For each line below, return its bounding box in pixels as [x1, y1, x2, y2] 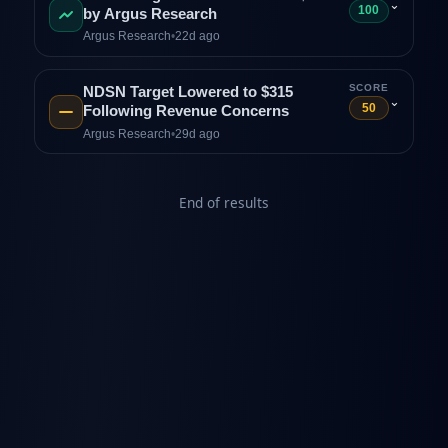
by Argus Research [82, 5, 217, 22]
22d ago [174, 29, 220, 44]
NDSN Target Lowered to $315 [82, 84, 293, 100]
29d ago [174, 126, 220, 141]
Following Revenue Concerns [82, 103, 289, 119]
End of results [179, 192, 269, 212]
